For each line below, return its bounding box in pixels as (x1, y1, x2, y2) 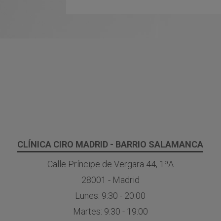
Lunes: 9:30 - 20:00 (75, 190, 146, 201)
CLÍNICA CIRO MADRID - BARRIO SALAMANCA (17, 139, 204, 149)
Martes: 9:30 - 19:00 (73, 206, 148, 217)
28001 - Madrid (81, 175, 140, 185)
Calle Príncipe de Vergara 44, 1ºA (47, 159, 174, 170)
